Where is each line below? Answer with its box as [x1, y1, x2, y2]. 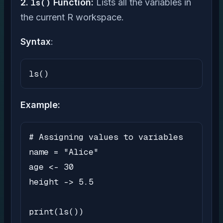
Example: [20, 100, 60, 111]
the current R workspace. [20, 12, 124, 23]
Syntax [20, 36, 51, 47]
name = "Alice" [29, 146, 99, 158]
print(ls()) [29, 206, 84, 218]
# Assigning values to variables [29, 131, 183, 143]
